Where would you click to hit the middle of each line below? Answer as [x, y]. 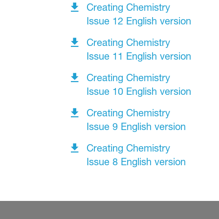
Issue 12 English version [139, 21]
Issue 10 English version [139, 92]
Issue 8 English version [136, 162]
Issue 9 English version [136, 127]
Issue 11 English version [140, 56]
